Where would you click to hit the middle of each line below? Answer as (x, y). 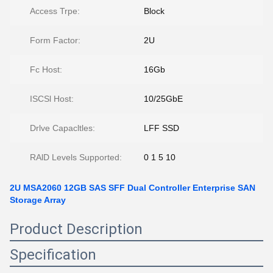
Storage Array (38, 200)
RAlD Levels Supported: (76, 157)
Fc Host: (46, 69)
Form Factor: (55, 40)
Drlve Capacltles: (62, 128)
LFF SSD (161, 128)
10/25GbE (163, 99)
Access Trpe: (55, 11)
